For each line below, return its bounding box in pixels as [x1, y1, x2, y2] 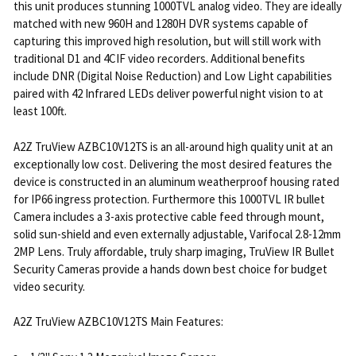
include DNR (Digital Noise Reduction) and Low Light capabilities [13, 68, 332, 84]
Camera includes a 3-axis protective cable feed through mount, [13, 208, 324, 224]
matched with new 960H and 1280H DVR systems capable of [13, 16, 308, 32]
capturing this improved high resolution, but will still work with [13, 33, 321, 49]
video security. [13, 278, 85, 294]
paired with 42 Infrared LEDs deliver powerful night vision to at [13, 86, 323, 102]
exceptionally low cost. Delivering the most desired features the [13, 156, 332, 172]
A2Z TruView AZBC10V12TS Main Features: [13, 314, 223, 330]
